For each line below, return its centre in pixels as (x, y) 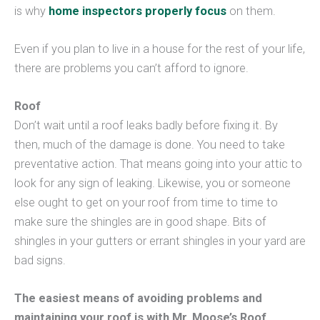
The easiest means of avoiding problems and (138, 299)
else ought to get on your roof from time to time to (146, 203)
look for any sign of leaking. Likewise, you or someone (152, 184)
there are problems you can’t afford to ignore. (131, 68)
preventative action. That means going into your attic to (158, 164)
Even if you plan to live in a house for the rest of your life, (160, 49)
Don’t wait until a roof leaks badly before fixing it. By (146, 126)
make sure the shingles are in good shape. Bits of (140, 222)
